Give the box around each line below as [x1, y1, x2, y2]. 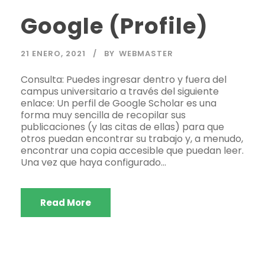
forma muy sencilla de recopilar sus [21, 108, 186, 122]
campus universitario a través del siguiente [21, 84, 219, 98]
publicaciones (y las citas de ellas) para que [21, 119, 224, 134]
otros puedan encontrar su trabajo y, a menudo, [21, 131, 243, 146]
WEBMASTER [119, 47, 173, 59]
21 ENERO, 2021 [21, 47, 86, 59]
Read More [40, 196, 91, 209]
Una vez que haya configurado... [21, 155, 166, 169]
